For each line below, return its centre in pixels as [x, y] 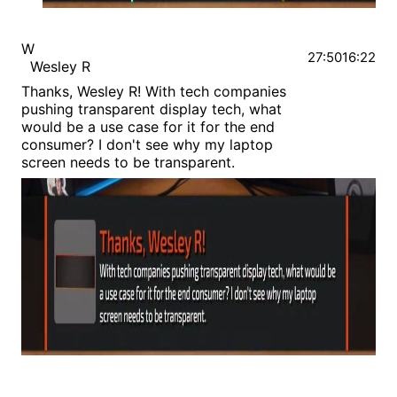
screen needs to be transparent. [128, 163]
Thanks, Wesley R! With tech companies [154, 92]
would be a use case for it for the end [148, 127]
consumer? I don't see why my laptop [147, 145]
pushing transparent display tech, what [152, 109]
